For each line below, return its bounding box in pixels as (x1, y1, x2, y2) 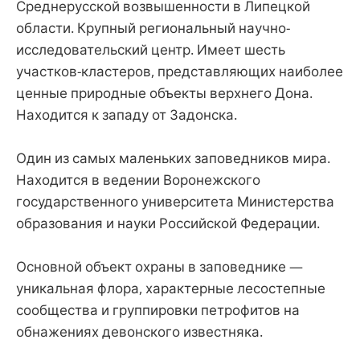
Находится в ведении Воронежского (16, 170, 260, 189)
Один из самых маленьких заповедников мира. (16, 148, 330, 167)
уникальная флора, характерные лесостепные (16, 278, 325, 297)
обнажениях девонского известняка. (16, 321, 263, 341)
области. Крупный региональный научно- (16, 18, 290, 37)
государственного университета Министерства (16, 191, 334, 211)
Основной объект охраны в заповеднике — (16, 256, 303, 276)
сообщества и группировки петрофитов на (16, 300, 300, 319)
